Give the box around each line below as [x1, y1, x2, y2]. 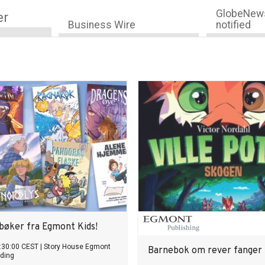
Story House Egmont [44, 243, 111, 251]
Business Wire [68, 19, 136, 31]
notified [215, 19, 251, 31]
